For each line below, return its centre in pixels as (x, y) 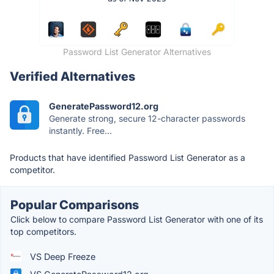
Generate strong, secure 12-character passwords (147, 118)
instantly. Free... (80, 130)
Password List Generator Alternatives (137, 51)
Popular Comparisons (75, 205)
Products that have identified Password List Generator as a (128, 157)
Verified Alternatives (72, 76)
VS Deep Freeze (61, 256)
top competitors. (43, 231)
